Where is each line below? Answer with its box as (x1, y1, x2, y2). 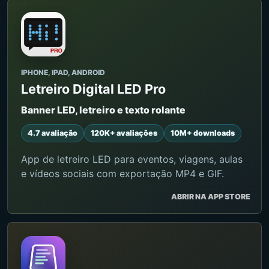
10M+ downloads (171, 128, 235, 138)
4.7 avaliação (28, 128, 77, 138)
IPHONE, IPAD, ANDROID (21, 68, 105, 77)
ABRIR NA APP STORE (171, 192, 250, 202)
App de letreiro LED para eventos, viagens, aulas (21, 153, 243, 166)
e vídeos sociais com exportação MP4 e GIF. (21, 168, 224, 180)
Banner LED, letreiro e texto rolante (21, 104, 186, 116)
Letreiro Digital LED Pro (21, 81, 166, 97)
